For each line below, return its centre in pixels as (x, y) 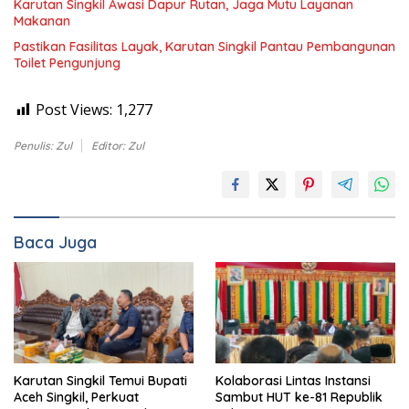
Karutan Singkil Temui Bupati (100, 380)
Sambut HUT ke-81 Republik (299, 397)
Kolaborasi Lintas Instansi (293, 380)
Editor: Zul (118, 145)
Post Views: (74, 109)
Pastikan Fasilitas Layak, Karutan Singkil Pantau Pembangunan (204, 46)
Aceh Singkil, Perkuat (76, 397)
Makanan (42, 21)
